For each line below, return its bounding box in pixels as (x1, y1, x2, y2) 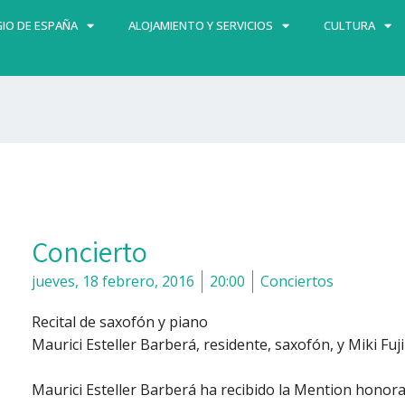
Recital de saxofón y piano (31, 311, 208, 332)
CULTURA (323, 17, 375, 33)
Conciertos (259, 270, 334, 291)
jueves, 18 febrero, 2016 (31, 270, 194, 291)
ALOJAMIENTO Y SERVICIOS (127, 17, 273, 33)
